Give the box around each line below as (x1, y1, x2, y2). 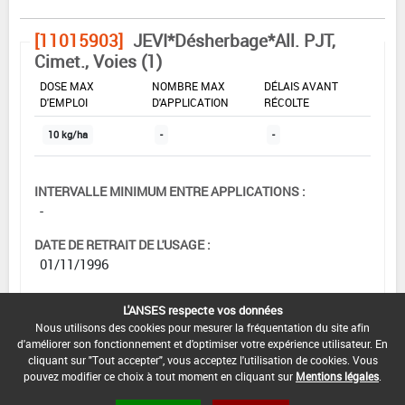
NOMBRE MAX (152, 78, 225, 93)
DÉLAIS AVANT (264, 78, 338, 93)
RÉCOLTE (264, 94, 309, 109)
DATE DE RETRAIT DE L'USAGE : (34, 235, 211, 253)
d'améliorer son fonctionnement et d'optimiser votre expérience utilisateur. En (17, 336, 388, 351)
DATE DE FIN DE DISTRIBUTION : (34, 288, 217, 306)
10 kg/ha (48, 127, 88, 141)
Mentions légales (296, 369, 379, 383)
